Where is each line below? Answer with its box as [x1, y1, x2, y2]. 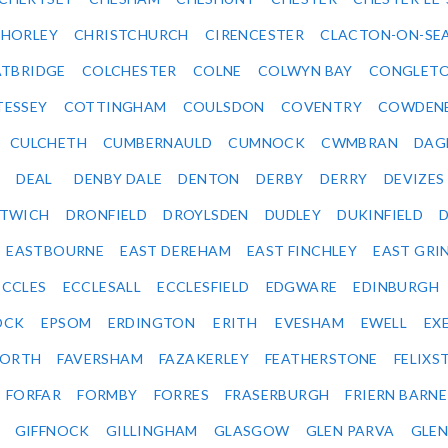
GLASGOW [213, 422, 290, 440]
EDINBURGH [353, 278, 440, 296]
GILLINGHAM [105, 422, 198, 440]
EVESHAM [275, 314, 345, 332]
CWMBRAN [321, 134, 399, 152]
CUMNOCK [228, 134, 306, 152]
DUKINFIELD [337, 206, 424, 224]
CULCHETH [9, 134, 88, 152]
